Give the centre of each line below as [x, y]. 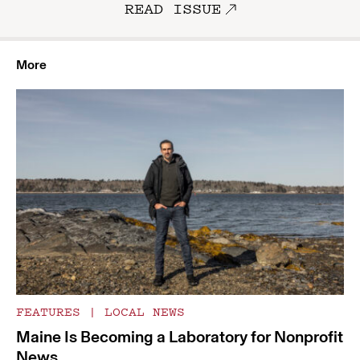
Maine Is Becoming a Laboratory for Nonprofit [180, 337]
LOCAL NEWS [141, 311]
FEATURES [52, 311]
